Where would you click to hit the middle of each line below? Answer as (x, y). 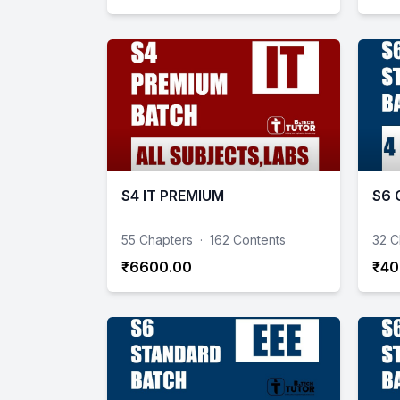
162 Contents (248, 239)
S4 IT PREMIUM (173, 195)
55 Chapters (157, 239)
